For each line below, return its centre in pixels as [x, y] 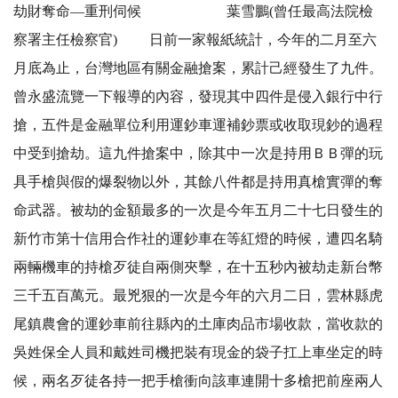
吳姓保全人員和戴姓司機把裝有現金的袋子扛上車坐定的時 [198, 353]
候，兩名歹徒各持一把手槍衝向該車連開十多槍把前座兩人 [198, 381]
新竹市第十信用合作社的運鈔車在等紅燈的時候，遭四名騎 [198, 239]
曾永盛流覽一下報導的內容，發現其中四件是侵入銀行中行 [198, 97]
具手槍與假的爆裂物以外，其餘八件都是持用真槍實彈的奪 [198, 182]
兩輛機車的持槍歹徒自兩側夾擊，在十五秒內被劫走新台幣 [198, 267]
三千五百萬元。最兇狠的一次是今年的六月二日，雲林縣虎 [198, 296]
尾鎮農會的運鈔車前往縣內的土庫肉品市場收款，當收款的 [198, 324]
